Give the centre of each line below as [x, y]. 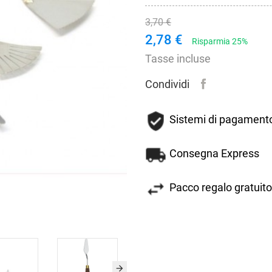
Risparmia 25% [220, 41]
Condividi [167, 84]
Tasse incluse [178, 58]
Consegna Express [214, 153]
